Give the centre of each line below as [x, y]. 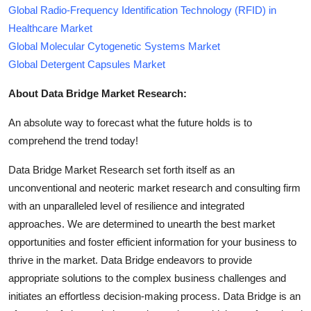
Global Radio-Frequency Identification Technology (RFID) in [142, 10]
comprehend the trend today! [73, 140]
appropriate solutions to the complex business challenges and [147, 278]
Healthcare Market [50, 28]
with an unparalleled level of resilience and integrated [126, 205]
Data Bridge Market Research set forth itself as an [121, 169]
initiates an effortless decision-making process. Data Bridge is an [154, 296]
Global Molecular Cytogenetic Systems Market [114, 46]
